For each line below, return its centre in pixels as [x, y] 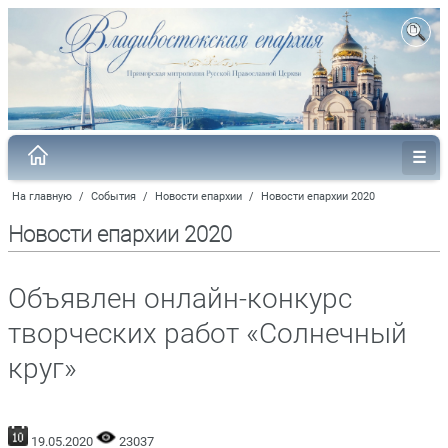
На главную [42, 196]
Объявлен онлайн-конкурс [180, 298]
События [113, 196]
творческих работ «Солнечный [207, 333]
